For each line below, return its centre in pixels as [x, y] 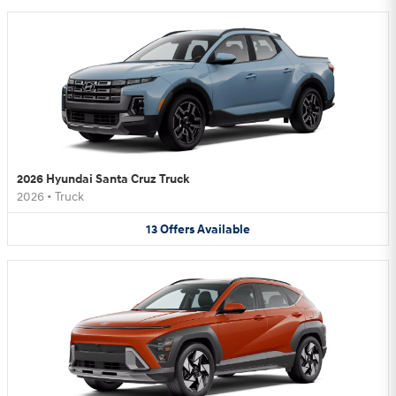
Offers [177, 229]
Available [224, 229]
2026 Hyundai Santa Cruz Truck [103, 179]
